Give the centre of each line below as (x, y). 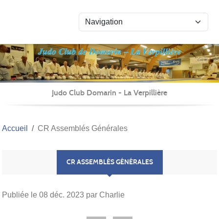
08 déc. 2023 (62, 195)
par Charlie (104, 195)
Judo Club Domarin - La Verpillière (109, 92)
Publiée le (21, 195)
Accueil (15, 128)
